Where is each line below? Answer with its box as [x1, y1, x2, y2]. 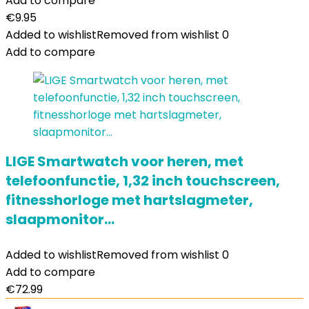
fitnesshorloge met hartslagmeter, [6, 190, 253, 210]
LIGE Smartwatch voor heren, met [6, 152, 243, 171]
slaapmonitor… [6, 210, 114, 229]
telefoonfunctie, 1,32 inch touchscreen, [6, 171, 280, 190]
